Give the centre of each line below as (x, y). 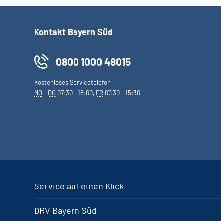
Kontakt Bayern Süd (73, 32)
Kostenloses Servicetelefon (72, 82)
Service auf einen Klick (79, 186)
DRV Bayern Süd (65, 210)
